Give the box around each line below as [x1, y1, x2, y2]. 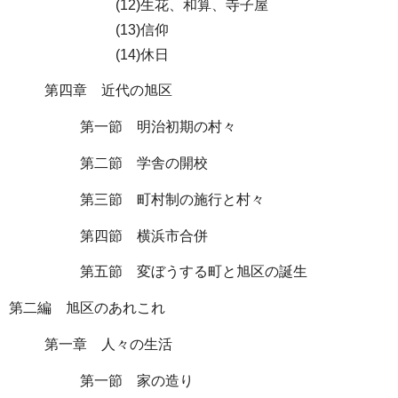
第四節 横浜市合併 [80, 227, 208, 243]
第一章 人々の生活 [44, 336, 172, 352]
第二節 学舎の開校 [80, 155, 208, 171]
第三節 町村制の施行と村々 [80, 191, 265, 207]
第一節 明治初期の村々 [80, 119, 236, 135]
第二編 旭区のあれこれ [9, 300, 165, 316]
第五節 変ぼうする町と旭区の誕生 [80, 264, 307, 280]
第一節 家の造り [80, 372, 194, 388]
